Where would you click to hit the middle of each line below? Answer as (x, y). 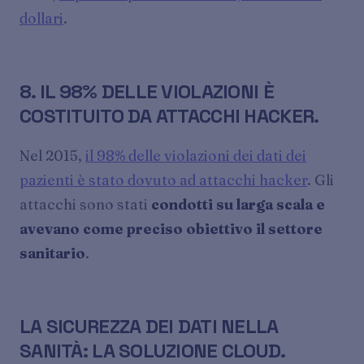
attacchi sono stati (85, 205)
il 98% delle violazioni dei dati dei (196, 156)
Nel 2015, (52, 156)
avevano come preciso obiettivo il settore (171, 229)
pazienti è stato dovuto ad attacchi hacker (163, 180)
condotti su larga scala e (238, 205)
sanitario (52, 253)
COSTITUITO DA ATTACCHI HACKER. (169, 116)
